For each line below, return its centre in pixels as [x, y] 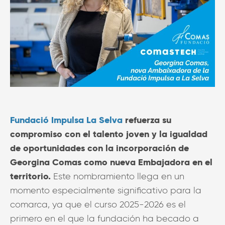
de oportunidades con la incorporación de [99, 148]
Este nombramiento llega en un [118, 176]
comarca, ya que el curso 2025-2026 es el [98, 204]
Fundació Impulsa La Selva [66, 120]
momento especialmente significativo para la [106, 190]
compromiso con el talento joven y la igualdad [109, 134]
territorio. [30, 176]
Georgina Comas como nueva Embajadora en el [111, 162]
